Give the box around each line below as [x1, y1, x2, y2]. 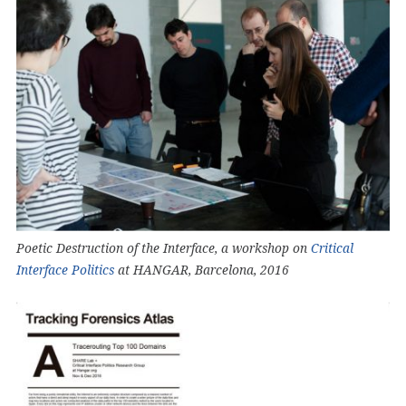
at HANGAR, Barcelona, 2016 [114, 262, 289, 277]
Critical [311, 240, 353, 256]
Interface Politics [16, 262, 114, 277]
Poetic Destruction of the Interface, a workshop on [16, 240, 311, 256]
